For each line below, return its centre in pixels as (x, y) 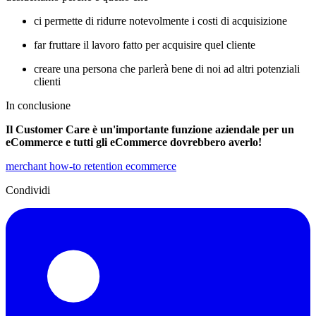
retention (105, 166)
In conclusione (38, 105)
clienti (47, 81)
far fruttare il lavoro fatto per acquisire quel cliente (145, 44)
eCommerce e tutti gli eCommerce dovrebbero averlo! (134, 142)
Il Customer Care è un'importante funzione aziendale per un (150, 129)
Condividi (28, 190)
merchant (28, 166)
